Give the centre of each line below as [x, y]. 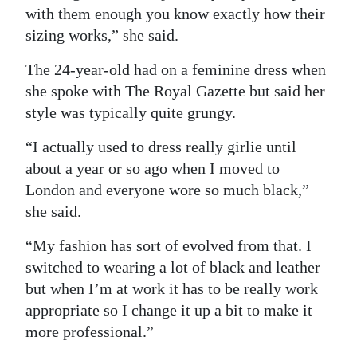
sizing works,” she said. [102, 35]
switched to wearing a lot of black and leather [173, 267]
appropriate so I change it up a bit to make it [169, 310]
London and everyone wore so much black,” [167, 190]
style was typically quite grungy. [131, 113]
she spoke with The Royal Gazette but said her [175, 91]
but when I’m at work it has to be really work [172, 289]
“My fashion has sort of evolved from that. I [169, 246]
